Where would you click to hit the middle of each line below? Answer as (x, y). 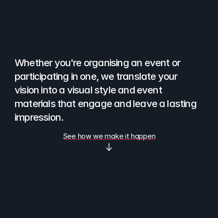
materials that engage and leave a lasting (106, 103)
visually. (127, 49)
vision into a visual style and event (88, 90)
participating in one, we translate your (96, 76)
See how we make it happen (109, 136)
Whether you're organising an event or (98, 62)
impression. (40, 117)
